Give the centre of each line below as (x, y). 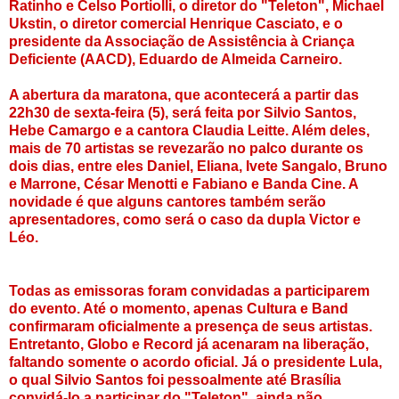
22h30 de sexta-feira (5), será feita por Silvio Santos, (183, 112)
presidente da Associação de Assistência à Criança (182, 41)
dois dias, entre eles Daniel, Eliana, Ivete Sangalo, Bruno (198, 166)
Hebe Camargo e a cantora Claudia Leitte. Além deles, (189, 130)
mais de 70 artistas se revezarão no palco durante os (186, 148)
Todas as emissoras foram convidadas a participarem (189, 290)
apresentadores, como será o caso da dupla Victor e (185, 219)
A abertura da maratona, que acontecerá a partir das (184, 94)
